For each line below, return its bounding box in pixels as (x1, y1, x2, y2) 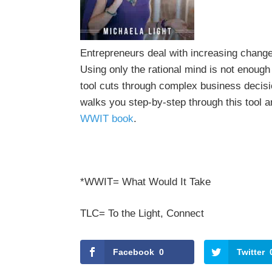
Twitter (237, 247, 265, 257)
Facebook (113, 247, 154, 257)
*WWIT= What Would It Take (80, 176, 211, 188)
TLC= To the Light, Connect (80, 208, 204, 219)
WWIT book (80, 113, 134, 124)
